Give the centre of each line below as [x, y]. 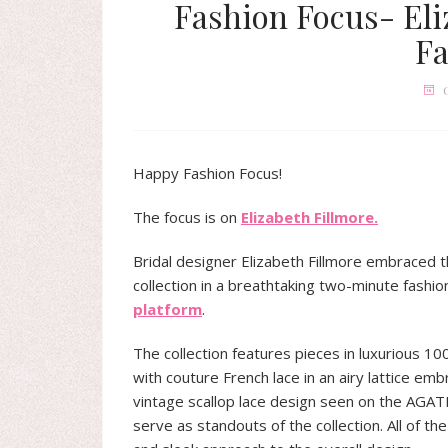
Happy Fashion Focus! [207, 173]
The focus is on [187, 217]
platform [167, 309]
